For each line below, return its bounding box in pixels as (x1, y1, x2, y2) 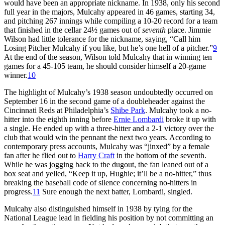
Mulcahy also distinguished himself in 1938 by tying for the (4, 204, 192, 213)
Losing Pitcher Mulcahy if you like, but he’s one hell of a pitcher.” (4, 43, 213, 52)
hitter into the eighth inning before (4, 115, 114, 124)
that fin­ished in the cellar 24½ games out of (4, 25, 142, 34)
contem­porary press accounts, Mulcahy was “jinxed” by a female (4, 142, 209, 151)
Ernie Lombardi (114, 115, 164, 124)
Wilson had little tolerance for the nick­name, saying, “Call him (4, 34, 200, 43)
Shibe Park (110, 105, 145, 115)
